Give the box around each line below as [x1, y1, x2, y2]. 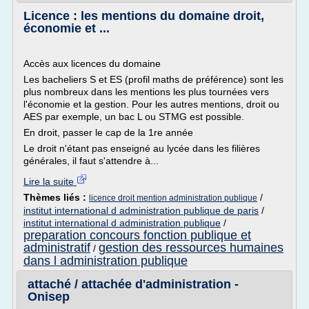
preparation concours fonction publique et [23, 228, 251, 242]
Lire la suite [23, 176, 77, 187]
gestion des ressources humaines [99, 241, 283, 255]
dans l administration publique [23, 254, 188, 268]
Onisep [28, 290, 70, 303]
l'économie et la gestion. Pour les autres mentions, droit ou [23, 99, 279, 110]
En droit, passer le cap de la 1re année [23, 127, 193, 138]
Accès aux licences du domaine [23, 58, 161, 69]
